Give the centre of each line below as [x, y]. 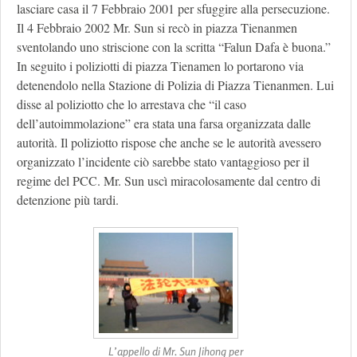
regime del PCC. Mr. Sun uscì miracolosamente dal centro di [169, 181]
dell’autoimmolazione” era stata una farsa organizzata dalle [164, 124]
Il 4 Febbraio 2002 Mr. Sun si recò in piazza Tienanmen [157, 28]
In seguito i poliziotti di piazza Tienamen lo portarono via [160, 66]
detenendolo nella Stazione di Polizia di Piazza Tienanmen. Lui [175, 85]
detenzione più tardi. [68, 200]
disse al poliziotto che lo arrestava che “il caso [131, 104]
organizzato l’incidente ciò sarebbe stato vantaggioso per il [163, 162]
